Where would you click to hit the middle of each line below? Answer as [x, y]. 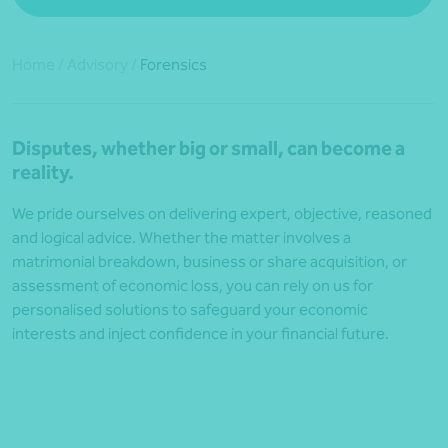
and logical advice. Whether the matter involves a [181, 238]
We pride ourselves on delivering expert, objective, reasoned [222, 214]
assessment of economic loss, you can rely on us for [192, 286]
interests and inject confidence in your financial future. [200, 334]
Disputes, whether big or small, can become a [208, 148]
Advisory [97, 64]
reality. [43, 172]
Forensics [172, 64]
